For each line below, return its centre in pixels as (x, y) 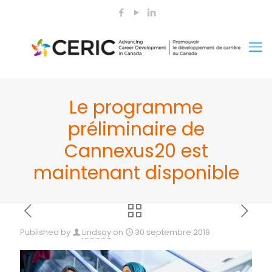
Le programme (136, 107)
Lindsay (97, 232)
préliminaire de (136, 129)
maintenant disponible (136, 173)
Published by (45, 232)
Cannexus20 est (136, 151)
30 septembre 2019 (172, 232)
